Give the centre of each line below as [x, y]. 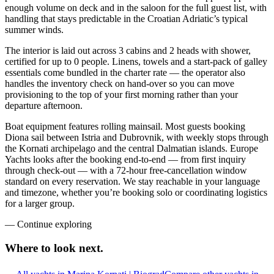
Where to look [40, 248]
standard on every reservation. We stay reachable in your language [132, 182]
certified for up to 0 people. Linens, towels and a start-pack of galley [136, 62]
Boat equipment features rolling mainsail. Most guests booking [125, 127]
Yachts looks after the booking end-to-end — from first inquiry [125, 160]
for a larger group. [40, 204]
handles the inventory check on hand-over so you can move [120, 84]
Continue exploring [54, 224]
